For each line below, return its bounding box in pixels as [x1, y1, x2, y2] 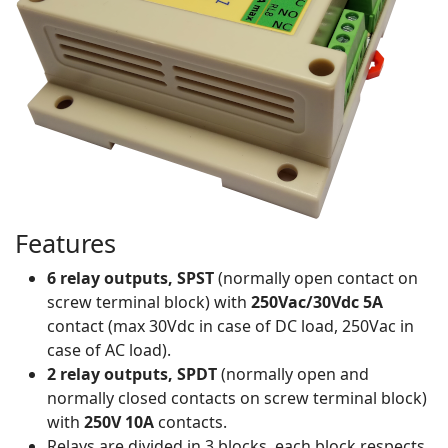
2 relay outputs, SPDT [47, 363, 217, 386]
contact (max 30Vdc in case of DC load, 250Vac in [47, 315, 414, 338]
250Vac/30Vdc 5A [251, 291, 383, 314]
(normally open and [217, 363, 369, 386]
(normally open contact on [214, 267, 418, 290]
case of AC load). [47, 339, 171, 362]
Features [15, 226, 116, 261]
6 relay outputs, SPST [47, 267, 214, 290]
